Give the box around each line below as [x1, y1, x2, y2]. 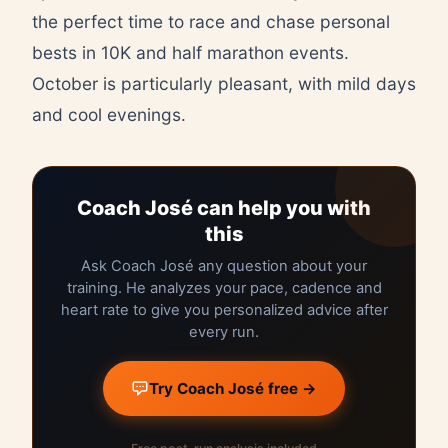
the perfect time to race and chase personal [32, 10, 390, 32]
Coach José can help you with [77, 195, 371, 220]
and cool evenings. [32, 103, 186, 125]
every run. [189, 322, 259, 341]
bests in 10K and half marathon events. [32, 41, 349, 63]
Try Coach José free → [149, 378, 317, 398]
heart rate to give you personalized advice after [60, 300, 388, 319]
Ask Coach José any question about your [81, 256, 367, 275]
